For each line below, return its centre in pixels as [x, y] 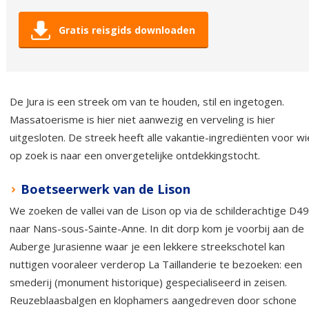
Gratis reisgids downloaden [127, 30]
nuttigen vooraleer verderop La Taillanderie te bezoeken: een [156, 264]
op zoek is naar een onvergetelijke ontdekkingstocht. [135, 155]
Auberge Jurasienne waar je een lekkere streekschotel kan [147, 246]
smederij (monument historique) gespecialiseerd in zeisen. [148, 282]
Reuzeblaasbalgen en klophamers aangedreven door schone [153, 300]
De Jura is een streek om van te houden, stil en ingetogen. [147, 101]
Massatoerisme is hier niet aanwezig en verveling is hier [142, 119]
